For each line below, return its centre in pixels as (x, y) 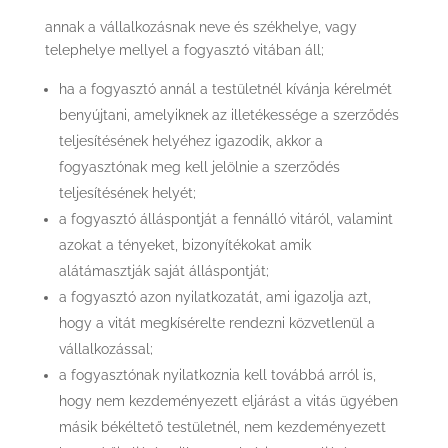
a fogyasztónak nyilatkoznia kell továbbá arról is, (217, 375)
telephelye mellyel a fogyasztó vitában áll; (184, 50)
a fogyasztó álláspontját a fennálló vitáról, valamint (225, 219)
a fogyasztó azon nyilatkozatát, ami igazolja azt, (214, 297)
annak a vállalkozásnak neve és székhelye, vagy (200, 27)
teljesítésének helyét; (127, 193)
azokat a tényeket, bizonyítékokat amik (184, 245)
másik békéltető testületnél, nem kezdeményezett (222, 427)
